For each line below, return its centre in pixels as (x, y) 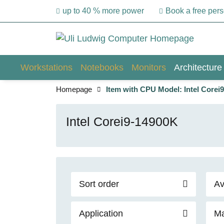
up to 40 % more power (103, 11)
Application (101, 213)
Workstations (46, 67)
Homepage (74, 89)
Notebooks (102, 67)
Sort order (99, 184)
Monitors (149, 67)
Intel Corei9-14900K (122, 121)
